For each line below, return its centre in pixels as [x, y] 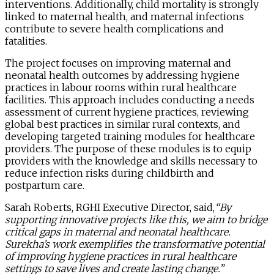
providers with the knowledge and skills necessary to [131, 161]
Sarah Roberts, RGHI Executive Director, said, [110, 207]
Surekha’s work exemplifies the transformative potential [135, 244]
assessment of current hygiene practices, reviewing [127, 112]
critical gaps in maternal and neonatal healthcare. [118, 231]
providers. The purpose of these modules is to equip [128, 148]
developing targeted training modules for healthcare [130, 136]
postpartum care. [46, 185]
